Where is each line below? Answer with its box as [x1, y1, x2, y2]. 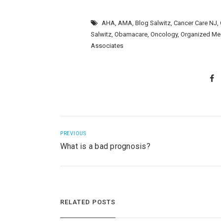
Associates [91, 41, 124, 49]
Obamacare [114, 30, 148, 38]
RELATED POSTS [60, 198, 115, 206]
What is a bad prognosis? [60, 142, 150, 151]
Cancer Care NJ [174, 19, 218, 27]
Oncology [150, 30, 178, 38]
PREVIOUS [60, 131, 86, 137]
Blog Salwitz [135, 19, 171, 27]
